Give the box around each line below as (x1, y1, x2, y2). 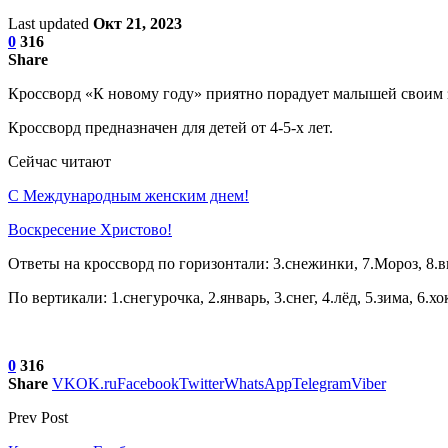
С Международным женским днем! (8, 186, 249, 204)
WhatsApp (224, 374, 292, 392)
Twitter (179, 374, 224, 392)
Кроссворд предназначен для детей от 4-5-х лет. (8, 118, 333, 136)
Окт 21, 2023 (93, 14, 182, 32)
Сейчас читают (8, 152, 111, 170)
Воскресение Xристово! (8, 220, 172, 238)
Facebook (117, 374, 179, 392)
